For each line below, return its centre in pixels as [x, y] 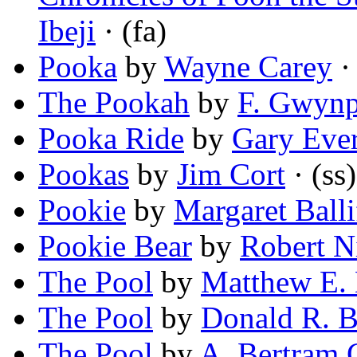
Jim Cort [231, 175]
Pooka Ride [111, 139]
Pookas [84, 175]
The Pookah [114, 103]
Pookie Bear [115, 246]
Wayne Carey [248, 67]
